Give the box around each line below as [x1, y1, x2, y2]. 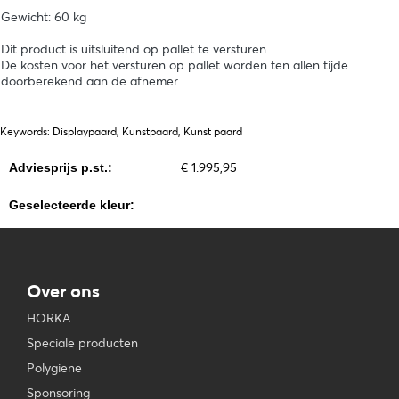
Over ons [27, 280, 100, 302]
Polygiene [27, 360, 82, 376]
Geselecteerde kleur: [9, 198, 134, 212]
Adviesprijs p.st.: [9, 160, 112, 175]
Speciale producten [27, 335, 138, 351]
